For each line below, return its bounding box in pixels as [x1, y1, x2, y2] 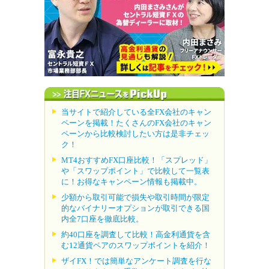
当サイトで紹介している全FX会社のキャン [61, 107, 211, 116]
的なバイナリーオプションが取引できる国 [61, 203, 210, 213]
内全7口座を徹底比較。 [61, 214, 144, 223]
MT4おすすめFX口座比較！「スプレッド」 [61, 155, 212, 165]
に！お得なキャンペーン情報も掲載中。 [61, 177, 202, 186]
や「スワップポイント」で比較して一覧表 [61, 166, 210, 175]
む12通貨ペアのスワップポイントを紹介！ [61, 240, 210, 250]
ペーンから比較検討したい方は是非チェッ [61, 128, 210, 138]
